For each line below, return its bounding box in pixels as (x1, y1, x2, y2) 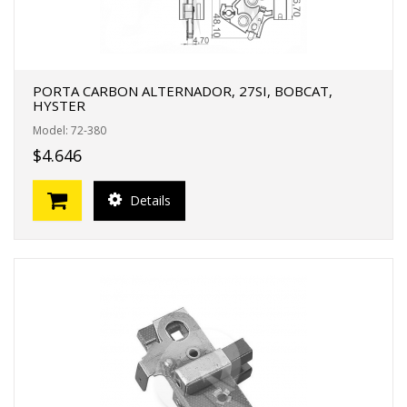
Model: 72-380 (33, 123, 106, 138)
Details (126, 191, 171, 209)
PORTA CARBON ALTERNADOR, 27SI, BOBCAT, (33, 82, 333, 100)
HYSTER (33, 96, 85, 114)
